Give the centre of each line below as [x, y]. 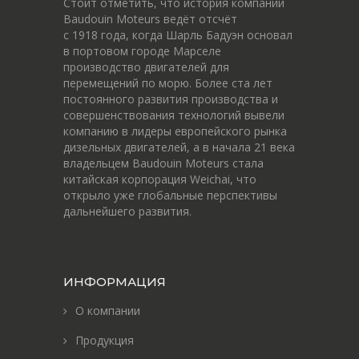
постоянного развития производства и [171, 99]
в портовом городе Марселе [142, 51]
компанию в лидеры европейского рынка [175, 131]
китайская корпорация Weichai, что [160, 179]
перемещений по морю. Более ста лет [168, 83]
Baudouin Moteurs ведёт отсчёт [150, 19]
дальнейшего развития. [127, 212]
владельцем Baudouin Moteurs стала [163, 163]
